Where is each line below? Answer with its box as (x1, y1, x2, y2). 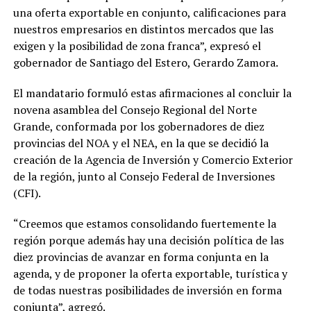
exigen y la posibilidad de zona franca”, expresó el (12, 37, 261, 53)
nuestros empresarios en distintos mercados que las (12, 21, 274, 37)
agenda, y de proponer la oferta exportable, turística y (12, 265, 287, 281)
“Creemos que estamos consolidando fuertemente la (12, 215, 276, 231)
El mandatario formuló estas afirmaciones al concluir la (12, 85, 292, 101)
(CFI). (12, 185, 41, 201)
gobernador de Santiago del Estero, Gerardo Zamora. (12, 54, 278, 70)
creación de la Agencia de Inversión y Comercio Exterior (12, 151, 293, 167)
